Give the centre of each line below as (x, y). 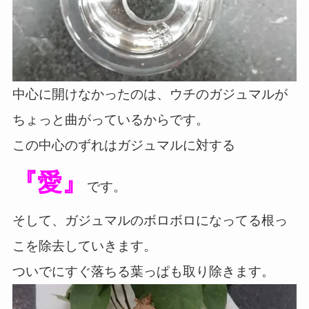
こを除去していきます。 (84, 246)
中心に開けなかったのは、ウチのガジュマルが (150, 94)
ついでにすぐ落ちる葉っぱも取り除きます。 (143, 272)
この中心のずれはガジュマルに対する (123, 146)
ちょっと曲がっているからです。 (110, 120)
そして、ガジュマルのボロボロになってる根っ (150, 221)
